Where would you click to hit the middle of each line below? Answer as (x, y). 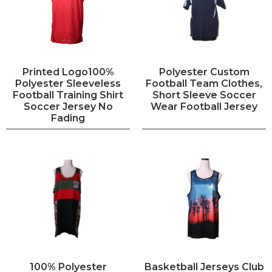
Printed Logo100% (68, 72)
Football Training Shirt (68, 95)
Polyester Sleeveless (68, 83)
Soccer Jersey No (68, 106)
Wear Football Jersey (204, 106)
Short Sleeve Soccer (204, 95)
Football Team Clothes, (204, 83)
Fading (68, 118)
